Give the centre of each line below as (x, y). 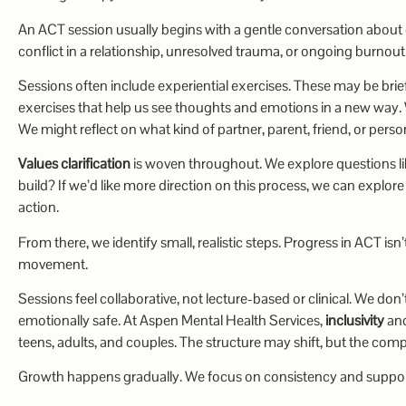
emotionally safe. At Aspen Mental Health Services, (172, 321)
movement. (53, 264)
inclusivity (355, 321)
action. (39, 208)
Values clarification (74, 164)
